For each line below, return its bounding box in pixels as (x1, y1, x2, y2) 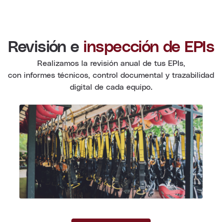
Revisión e (7, 39, 83, 55)
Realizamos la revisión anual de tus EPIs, (37, 58, 185, 68)
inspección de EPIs (83, 39, 215, 55)
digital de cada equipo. (69, 82, 153, 92)
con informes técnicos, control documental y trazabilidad (8, 70, 214, 80)
